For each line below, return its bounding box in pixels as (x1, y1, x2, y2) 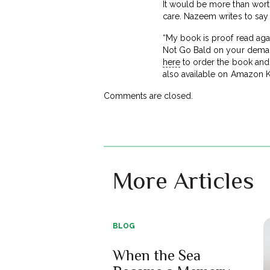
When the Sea (113, 246, 201, 264)
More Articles (113, 166, 254, 194)
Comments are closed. (104, 90, 193, 101)
